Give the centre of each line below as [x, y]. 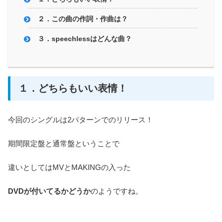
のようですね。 [117, 191]
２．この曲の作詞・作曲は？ [83, 19]
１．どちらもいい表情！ [73, 88]
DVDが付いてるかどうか [49, 191]
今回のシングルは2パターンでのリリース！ [81, 119]
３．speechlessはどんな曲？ [85, 39]
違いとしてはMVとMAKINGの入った [69, 167]
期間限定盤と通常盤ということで [64, 143]
